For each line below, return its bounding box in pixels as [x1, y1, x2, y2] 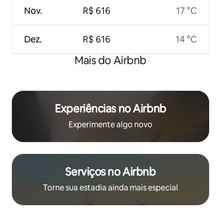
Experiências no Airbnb [55, 101, 166, 116]
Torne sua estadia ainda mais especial [43, 182, 178, 193]
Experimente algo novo [69, 119, 152, 130]
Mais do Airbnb [74, 53, 147, 68]
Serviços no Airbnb [65, 164, 156, 179]
